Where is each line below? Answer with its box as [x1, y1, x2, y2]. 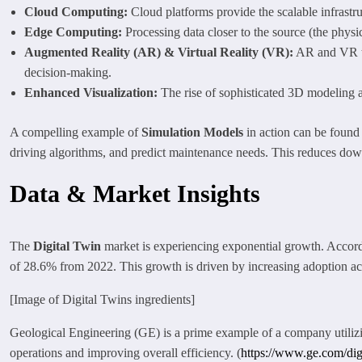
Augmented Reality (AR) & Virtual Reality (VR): [24, 44, 293, 59]
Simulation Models [141, 124, 243, 139]
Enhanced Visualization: [24, 85, 158, 99]
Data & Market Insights [10, 179, 260, 207]
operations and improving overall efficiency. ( [10, 345, 241, 360]
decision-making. [24, 65, 112, 79]
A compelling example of [10, 124, 141, 139]
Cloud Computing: [24, 4, 128, 19]
